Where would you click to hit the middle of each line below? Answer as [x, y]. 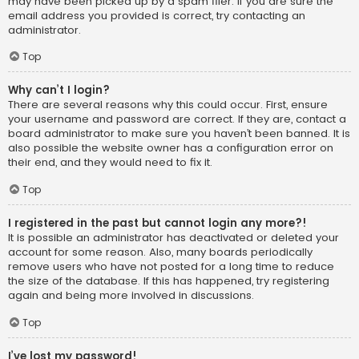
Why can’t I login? [59, 91]
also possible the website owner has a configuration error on [171, 148]
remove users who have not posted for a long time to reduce [171, 267]
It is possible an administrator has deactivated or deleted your [173, 238]
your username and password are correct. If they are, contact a [177, 119]
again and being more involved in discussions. [131, 296]
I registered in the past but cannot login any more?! [157, 224]
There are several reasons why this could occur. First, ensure [168, 105]
